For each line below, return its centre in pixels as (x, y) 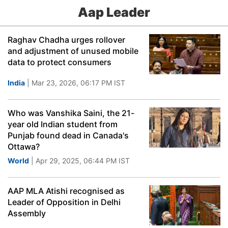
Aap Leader (114, 12)
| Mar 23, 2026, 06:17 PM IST (75, 83)
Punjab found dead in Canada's (68, 135)
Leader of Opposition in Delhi (64, 202)
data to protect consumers (60, 62)
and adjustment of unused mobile (73, 51)
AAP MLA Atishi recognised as (66, 191)
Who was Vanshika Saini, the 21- (71, 113)
